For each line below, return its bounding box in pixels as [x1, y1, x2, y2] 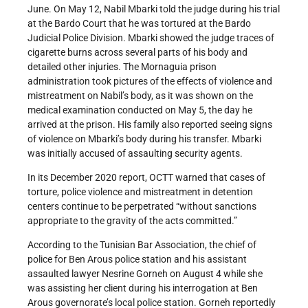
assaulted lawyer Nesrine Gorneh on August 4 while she [27, 267, 263, 279]
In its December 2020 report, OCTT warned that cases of [27, 171, 265, 183]
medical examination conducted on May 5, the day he [27, 104, 252, 115]
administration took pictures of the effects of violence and [27, 75, 272, 87]
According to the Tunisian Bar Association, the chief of [27, 239, 256, 250]
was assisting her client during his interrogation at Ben [27, 282, 258, 294]
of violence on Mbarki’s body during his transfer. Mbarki [27, 133, 261, 144]
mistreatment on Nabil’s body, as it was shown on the [27, 89, 253, 101]
